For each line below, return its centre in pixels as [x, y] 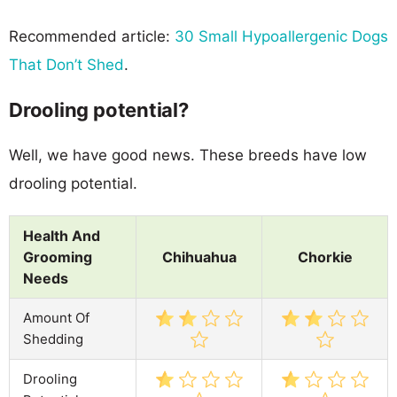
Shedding [53, 339]
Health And [62, 235]
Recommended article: [92, 36]
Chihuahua [199, 257]
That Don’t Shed [66, 64]
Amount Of [56, 317]
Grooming [58, 257]
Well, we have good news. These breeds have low [188, 155]
